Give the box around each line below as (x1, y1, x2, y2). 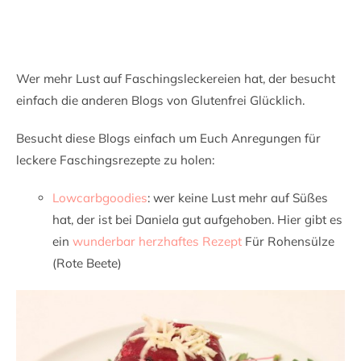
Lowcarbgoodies (52, 189, 147, 205)
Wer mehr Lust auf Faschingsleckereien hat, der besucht (16, 70, 335, 86)
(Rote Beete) (52, 255, 122, 271)
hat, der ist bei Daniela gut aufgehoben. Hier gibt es (52, 211, 342, 227)
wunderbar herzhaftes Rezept (73, 233, 242, 249)
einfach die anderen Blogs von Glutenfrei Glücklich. (16, 92, 305, 108)
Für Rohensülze (242, 233, 334, 249)
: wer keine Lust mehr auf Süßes (147, 189, 328, 205)
